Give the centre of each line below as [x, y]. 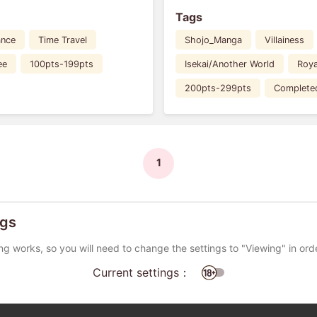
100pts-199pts [62, 64]
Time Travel [63, 40]
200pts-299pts [218, 88]
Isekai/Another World [229, 64]
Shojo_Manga [213, 40]
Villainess [284, 40]
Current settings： [142, 272]
